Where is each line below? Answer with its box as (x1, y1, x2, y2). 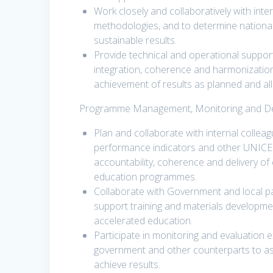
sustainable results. (94, 34, 177, 48)
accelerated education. (94, 214, 193, 228)
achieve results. (94, 258, 161, 272)
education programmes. (94, 170, 197, 184)
